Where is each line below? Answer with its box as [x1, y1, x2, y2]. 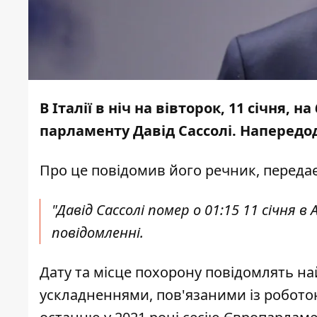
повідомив [91, 161, 166, 180]
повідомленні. [52, 223, 144, 243]
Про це [40, 161, 88, 180]
